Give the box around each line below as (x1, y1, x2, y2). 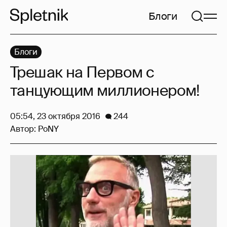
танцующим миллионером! (10, 81, 200, 100)
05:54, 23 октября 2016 (10, 111, 100, 122)
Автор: (10, 124, 38, 134)
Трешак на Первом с (10, 62, 155, 82)
